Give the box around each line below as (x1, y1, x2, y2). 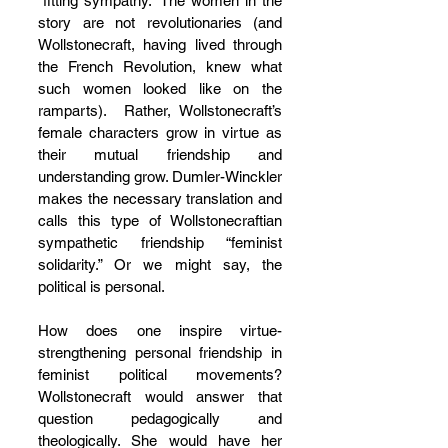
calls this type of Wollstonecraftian (38, 212, 282, 230)
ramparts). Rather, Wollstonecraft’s (38, 102, 282, 120)
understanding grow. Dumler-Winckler (38, 168, 282, 186)
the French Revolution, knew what (38, 58, 282, 76)
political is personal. (38, 278, 168, 296)
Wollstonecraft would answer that (38, 388, 282, 406)
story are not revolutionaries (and (38, 14, 282, 32)
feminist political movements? (38, 366, 282, 384)
